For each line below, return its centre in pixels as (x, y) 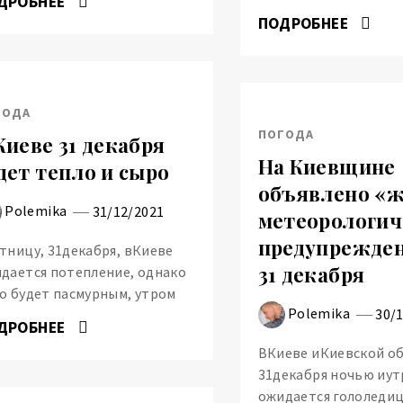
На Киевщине (327, 167)
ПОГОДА (286, 134)
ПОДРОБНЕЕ (305, 23)
